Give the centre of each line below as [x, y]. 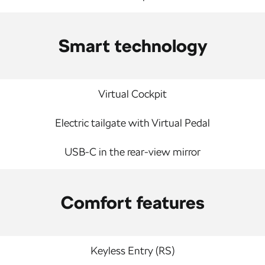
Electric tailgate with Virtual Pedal [132, 123]
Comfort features [132, 202]
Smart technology [132, 46]
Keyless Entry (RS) [132, 251]
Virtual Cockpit [132, 94]
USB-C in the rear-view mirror [132, 152]
